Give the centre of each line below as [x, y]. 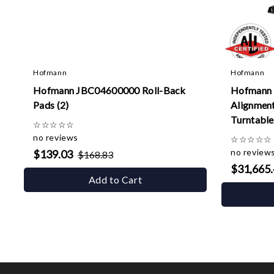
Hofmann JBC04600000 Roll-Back [109, 90]
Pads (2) [51, 105]
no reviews [56, 137]
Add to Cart [115, 180]
